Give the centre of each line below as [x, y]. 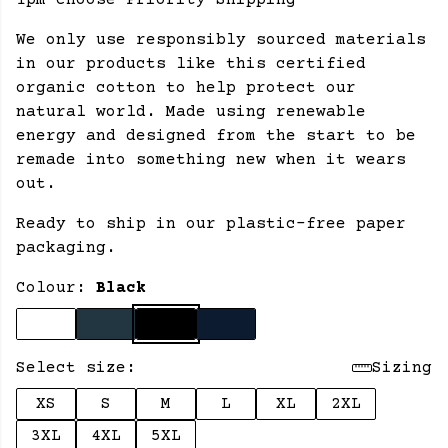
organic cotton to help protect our [186, 88]
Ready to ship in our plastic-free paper [211, 224]
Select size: [76, 368]
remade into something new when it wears [211, 160]
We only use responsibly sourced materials [221, 40]
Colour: [56, 288]
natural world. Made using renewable [191, 112]
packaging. [66, 248]
